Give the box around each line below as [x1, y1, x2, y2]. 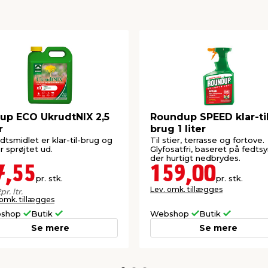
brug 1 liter [150, 123, 206, 135]
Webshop [150, 209, 191, 219]
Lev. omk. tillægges [150, 185, 223, 194]
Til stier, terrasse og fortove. [150, 135, 264, 145]
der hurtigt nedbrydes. [150, 153, 240, 163]
